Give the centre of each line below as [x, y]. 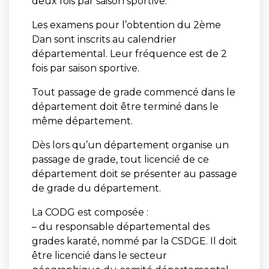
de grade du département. [96, 188]
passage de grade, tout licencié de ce [120, 159]
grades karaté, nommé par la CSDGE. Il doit [134, 241]
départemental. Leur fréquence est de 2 [129, 53]
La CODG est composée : [90, 212]
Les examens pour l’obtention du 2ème [126, 25]
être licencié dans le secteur [99, 255]
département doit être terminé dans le [125, 106]
